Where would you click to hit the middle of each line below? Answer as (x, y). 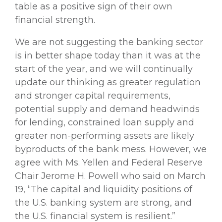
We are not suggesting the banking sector (109, 42)
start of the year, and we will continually (104, 69)
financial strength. (55, 20)
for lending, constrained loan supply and (105, 122)
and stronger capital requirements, (93, 95)
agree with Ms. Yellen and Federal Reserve (109, 162)
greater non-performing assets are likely (105, 136)
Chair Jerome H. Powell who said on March (110, 176)
